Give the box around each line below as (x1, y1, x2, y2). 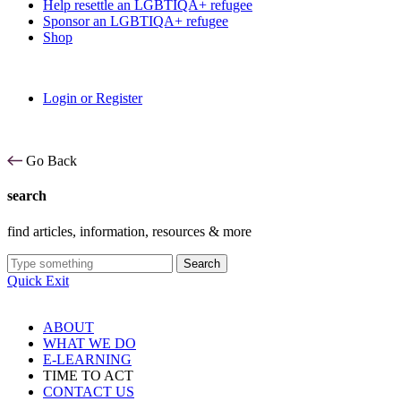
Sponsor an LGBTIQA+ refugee (43, 13, 228, 29)
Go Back (26, 153, 77, 168)
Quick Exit (7, 272, 69, 288)
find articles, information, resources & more (7, 223, 252, 239)
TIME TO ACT (43, 367, 133, 383)
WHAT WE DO (43, 335, 136, 351)
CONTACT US (43, 383, 134, 399)
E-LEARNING (43, 351, 132, 367)
